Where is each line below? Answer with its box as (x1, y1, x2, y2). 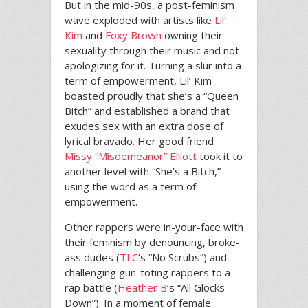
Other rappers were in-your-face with (65, 220, 243, 234)
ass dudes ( (65, 250, 120, 264)
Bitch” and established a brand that (65, 104, 230, 118)
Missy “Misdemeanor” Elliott (65, 149, 197, 163)
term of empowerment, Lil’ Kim (65, 74, 212, 87)
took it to (197, 149, 243, 163)
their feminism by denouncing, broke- (65, 235, 240, 249)
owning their (162, 28, 223, 42)
